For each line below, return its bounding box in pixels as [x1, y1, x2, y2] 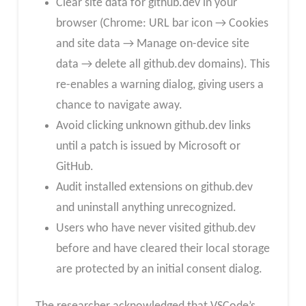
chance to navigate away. [55, 99, 182, 113]
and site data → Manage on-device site [55, 38, 249, 51]
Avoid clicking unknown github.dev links [55, 120, 251, 133]
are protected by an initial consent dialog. [55, 263, 262, 277]
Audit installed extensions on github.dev [55, 181, 253, 195]
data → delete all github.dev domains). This [55, 58, 270, 72]
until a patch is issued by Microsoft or [55, 140, 240, 154]
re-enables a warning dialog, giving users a [55, 79, 264, 92]
